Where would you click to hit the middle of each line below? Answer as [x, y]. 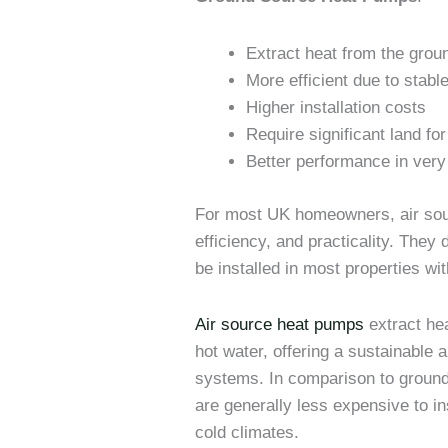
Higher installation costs [336, 108]
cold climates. [247, 433]
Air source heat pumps [280, 325]
